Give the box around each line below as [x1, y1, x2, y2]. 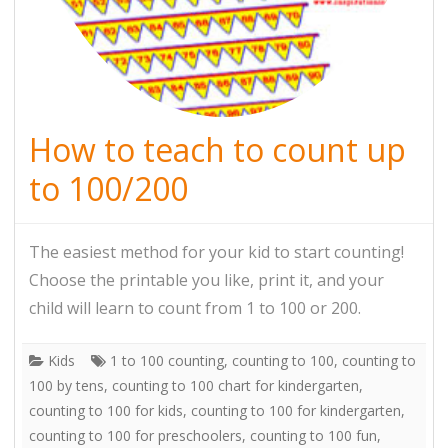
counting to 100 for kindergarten [191, 400, 401, 420]
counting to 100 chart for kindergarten [112, 375, 359, 395]
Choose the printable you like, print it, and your [29, 268, 384, 291]
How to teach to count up [29, 127, 406, 171]
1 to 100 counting [110, 350, 224, 370]
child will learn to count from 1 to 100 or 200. [29, 296, 361, 319]
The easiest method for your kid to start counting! [29, 240, 404, 263]
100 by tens [29, 375, 104, 395]
